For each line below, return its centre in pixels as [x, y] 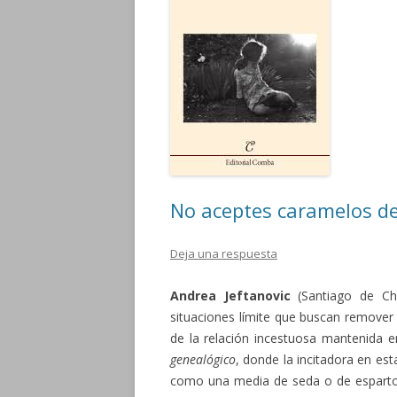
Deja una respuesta [224, 253]
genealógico [203, 359]
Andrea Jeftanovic [230, 296]
